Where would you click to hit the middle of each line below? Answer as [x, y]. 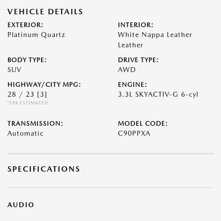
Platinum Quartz [37, 35]
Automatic [26, 133]
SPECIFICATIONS [44, 169]
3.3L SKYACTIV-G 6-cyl [158, 94]
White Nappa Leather [155, 35]
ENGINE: [133, 85]
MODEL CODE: [143, 124]
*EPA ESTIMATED [28, 103]
